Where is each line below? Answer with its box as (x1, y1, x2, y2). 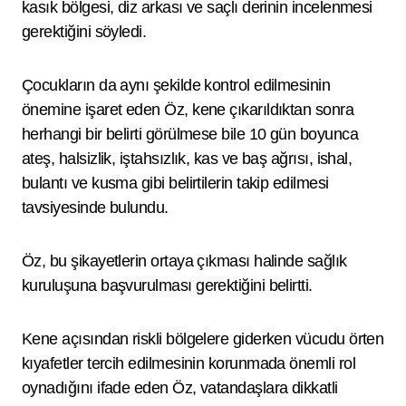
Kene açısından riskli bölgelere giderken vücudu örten (22, 330, 384, 348)
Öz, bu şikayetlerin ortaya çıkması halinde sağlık (22, 252, 347, 270)
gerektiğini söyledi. (22, 23, 147, 41)
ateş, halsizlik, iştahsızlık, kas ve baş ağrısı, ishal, (22, 150, 353, 168)
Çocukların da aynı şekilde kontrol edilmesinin (22, 76, 331, 94)
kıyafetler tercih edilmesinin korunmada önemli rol (22, 354, 355, 372)
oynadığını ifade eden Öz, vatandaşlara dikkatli (22, 379, 338, 397)
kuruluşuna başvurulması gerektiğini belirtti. (22, 276, 313, 295)
